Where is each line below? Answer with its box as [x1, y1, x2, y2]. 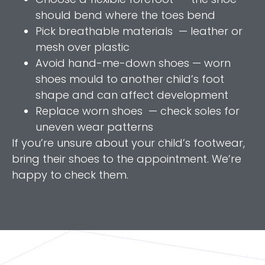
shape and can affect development [35, 88, 228, 103]
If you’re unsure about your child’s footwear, [12, 135, 245, 151]
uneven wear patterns [35, 119, 153, 135]
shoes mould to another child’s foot [35, 72, 224, 87]
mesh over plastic [35, 40, 130, 55]
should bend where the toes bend [35, 8, 215, 23]
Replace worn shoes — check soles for [35, 104, 240, 119]
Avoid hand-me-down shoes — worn [35, 56, 231, 71]
